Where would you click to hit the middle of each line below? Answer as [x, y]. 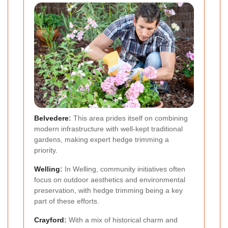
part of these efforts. [67, 201]
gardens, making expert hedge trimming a [102, 140]
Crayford [49, 220]
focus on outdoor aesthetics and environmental [110, 180]
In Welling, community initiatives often [124, 169]
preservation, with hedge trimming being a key [108, 191]
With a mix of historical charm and [122, 220]
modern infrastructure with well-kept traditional [108, 129]
